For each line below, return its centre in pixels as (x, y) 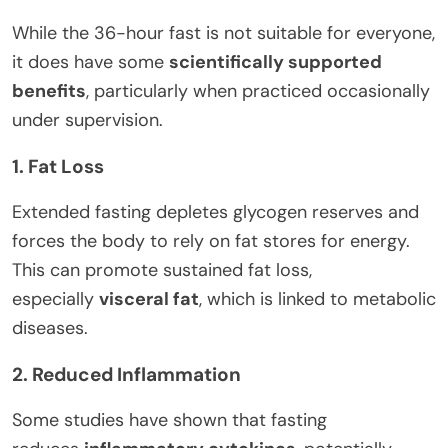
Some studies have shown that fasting (169, 419)
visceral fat (149, 298)
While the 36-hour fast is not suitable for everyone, (223, 32)
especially (55, 298)
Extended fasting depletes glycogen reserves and (215, 211)
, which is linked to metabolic (317, 298)
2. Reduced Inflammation (126, 374)
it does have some (90, 61)
